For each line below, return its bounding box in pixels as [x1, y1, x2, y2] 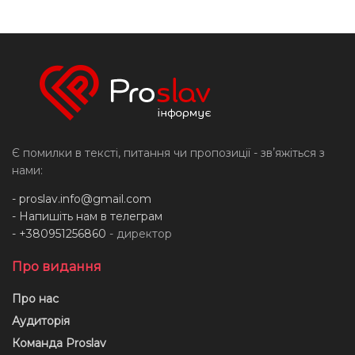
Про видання [12, 258, 101, 274]
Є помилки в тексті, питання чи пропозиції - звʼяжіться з [12, 145, 325, 160]
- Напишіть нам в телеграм [12, 208, 162, 223]
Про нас [12, 291, 59, 306]
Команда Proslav [12, 335, 106, 350]
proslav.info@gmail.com [19, 191, 151, 206]
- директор [106, 226, 172, 241]
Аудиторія [12, 313, 70, 328]
